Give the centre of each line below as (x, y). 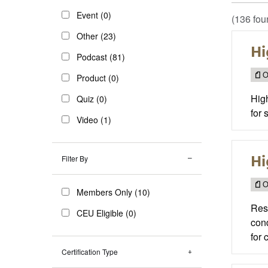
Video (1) (94, 119)
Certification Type (90, 251)
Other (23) (96, 36)
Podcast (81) (101, 57)
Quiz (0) (92, 98)
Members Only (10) (113, 192)
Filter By (75, 158)
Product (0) (98, 77)
